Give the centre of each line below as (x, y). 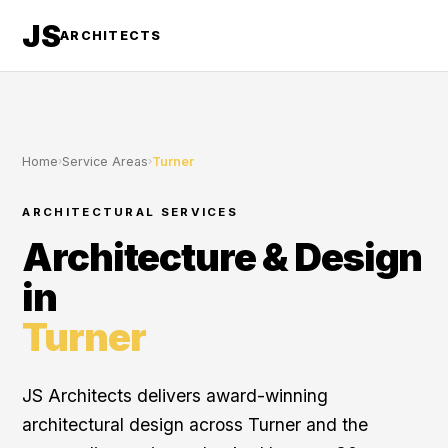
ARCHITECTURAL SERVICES (130, 212)
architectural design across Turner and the (195, 424)
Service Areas (105, 161)
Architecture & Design (222, 257)
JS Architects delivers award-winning (175, 395)
